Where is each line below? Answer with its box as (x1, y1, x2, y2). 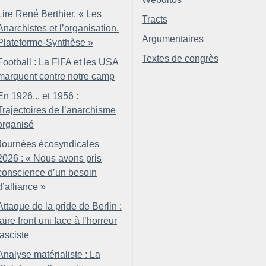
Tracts (142, 14, 167, 24)
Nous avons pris (33, 153, 102, 163)
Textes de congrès (142, 53, 218, 64)
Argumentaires (142, 34, 204, 44)
